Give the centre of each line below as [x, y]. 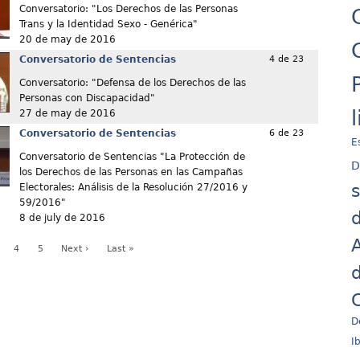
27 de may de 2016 [67, 114]
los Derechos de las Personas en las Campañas [131, 172]
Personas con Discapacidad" [87, 98]
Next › [75, 249]
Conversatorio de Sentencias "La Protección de [132, 157]
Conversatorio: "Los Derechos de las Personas [128, 9]
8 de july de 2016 [62, 218]
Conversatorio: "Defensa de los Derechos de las [132, 83]
